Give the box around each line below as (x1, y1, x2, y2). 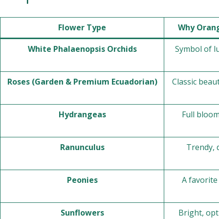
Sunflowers (60, 207, 104, 218)
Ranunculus (60, 142, 105, 153)
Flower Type (58, 22, 106, 33)
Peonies (66, 175, 98, 185)
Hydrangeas (58, 109, 106, 120)
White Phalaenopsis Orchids (27, 44, 137, 54)
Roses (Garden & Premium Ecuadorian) (7, 76, 157, 87)
